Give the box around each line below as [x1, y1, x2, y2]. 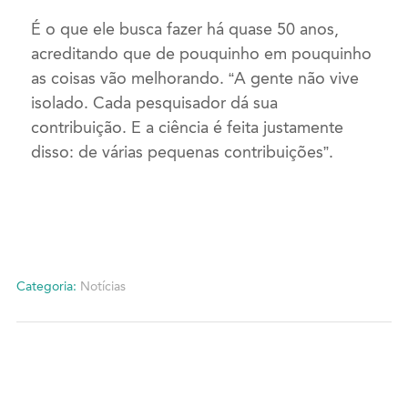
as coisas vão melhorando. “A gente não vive [31, 68, 360, 89]
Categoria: [15, 279, 76, 295]
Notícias [79, 279, 126, 295]
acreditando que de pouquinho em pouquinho [31, 44, 372, 65]
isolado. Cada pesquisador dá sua [31, 93, 279, 114]
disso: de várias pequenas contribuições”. [31, 142, 334, 163]
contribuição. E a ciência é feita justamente [31, 117, 344, 138]
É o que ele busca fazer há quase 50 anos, [31, 19, 340, 40]
